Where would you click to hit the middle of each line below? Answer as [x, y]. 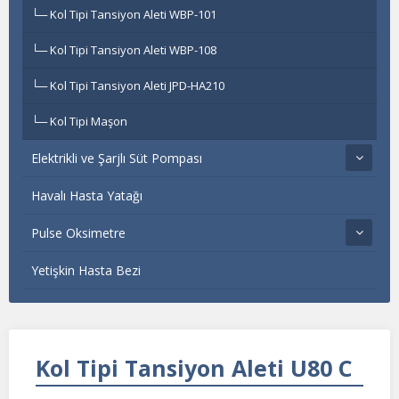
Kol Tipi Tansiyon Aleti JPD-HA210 [137, 85]
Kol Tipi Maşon [89, 121]
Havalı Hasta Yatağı [87, 195]
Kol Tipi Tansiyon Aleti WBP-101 [133, 14]
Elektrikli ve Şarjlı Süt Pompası [117, 158]
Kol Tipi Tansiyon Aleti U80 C [194, 368]
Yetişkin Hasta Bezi [86, 270]
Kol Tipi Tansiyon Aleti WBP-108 [133, 50]
